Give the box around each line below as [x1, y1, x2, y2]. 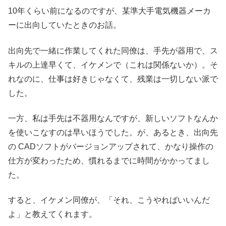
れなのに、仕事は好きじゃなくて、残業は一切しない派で [8, 74, 218, 83]
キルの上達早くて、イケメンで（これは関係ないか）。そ [8, 60, 218, 69]
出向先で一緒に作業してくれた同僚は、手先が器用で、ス [8, 46, 218, 55]
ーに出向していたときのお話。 [8, 21, 121, 30]
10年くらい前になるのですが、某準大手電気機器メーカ [8, 7, 211, 16]
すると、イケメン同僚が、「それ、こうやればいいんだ [8, 196, 210, 205]
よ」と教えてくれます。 [8, 210, 97, 219]
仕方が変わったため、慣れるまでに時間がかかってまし [8, 156, 210, 165]
